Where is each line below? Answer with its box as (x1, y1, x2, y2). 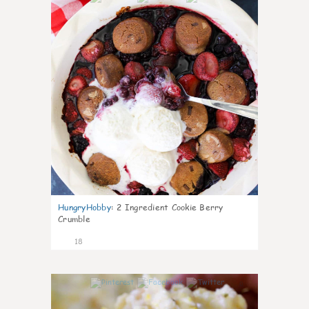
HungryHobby (58, 201, 111, 213)
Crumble (58, 213, 90, 225)
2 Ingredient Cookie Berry (117, 201, 223, 213)
